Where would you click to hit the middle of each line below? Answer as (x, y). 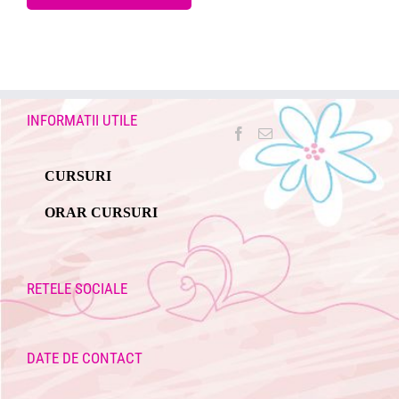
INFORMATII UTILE (82, 120)
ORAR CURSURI (101, 212)
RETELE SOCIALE (77, 288)
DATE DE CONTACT (85, 358)
